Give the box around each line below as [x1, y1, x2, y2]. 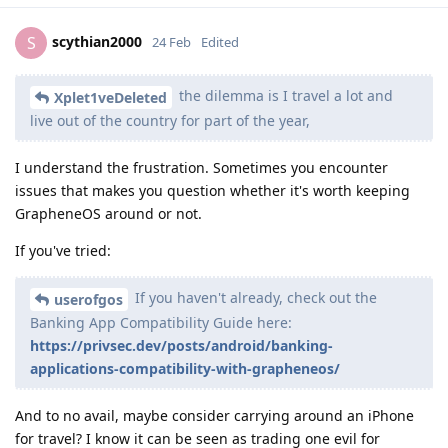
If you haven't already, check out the [131, 288, 377, 308]
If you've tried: [15, 241, 111, 261]
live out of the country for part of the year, [30, 111, 310, 131]
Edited [201, 33, 239, 52]
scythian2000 [52, 32, 142, 52]
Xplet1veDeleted [54, 88, 167, 108]
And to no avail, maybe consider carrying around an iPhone [15, 405, 414, 425]
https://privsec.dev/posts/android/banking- [30, 335, 333, 355]
